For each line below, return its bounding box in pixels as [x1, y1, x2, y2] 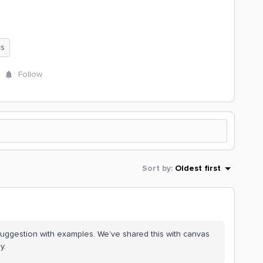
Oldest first [175, 164, 221, 173]
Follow [18, 69, 42, 79]
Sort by [142, 164, 171, 173]
